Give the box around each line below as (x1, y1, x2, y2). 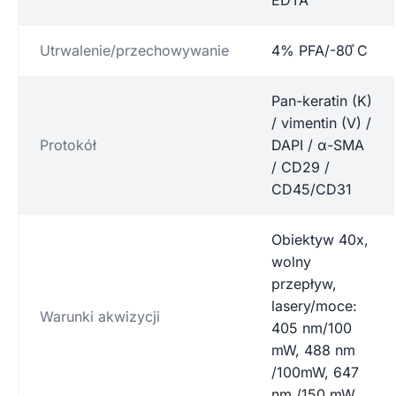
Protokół (40, 135, 96, 154)
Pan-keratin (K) (271, 91, 372, 110)
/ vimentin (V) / (271, 113, 371, 132)
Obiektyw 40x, (271, 230, 369, 248)
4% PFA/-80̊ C (271, 41, 368, 59)
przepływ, (271, 274, 337, 293)
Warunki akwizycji (40, 307, 160, 325)
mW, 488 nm (271, 340, 355, 359)
